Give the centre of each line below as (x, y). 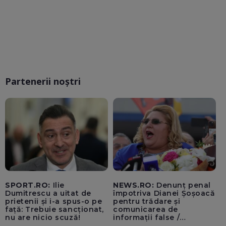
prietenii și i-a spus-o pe (54, 202)
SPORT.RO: (28, 185)
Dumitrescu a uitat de (48, 193)
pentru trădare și (147, 202)
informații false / (147, 218)
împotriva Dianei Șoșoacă (164, 193)
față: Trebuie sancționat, (54, 210)
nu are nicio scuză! (43, 218)
